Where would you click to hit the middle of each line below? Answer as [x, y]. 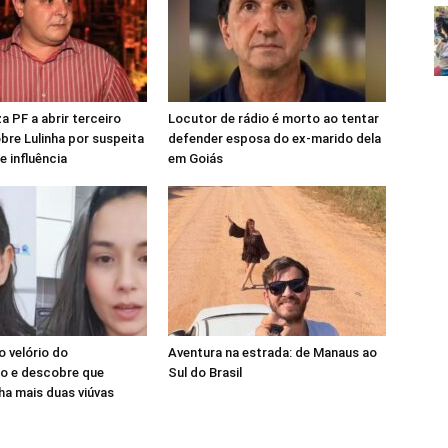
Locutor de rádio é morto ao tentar [273, 118]
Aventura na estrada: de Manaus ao [272, 352]
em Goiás [195, 158]
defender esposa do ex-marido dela [274, 138]
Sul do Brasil [205, 372]
